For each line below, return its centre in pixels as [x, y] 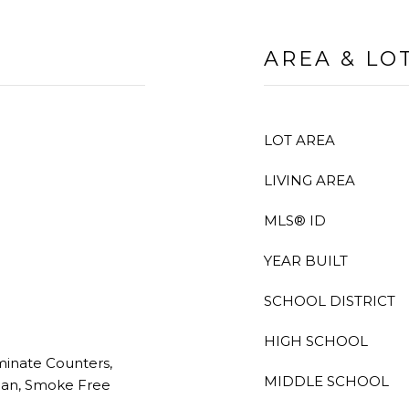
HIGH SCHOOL [316, 341]
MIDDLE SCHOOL [326, 381]
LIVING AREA [309, 180]
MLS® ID [295, 220]
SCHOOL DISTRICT [330, 301]
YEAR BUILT [306, 261]
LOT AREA [299, 140]
